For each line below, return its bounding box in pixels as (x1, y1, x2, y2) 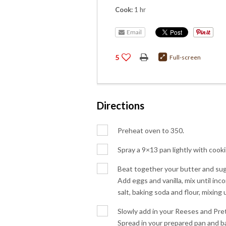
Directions (97, 99, 144, 111)
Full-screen (169, 53, 201, 61)
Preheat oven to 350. (118, 126, 184, 135)
